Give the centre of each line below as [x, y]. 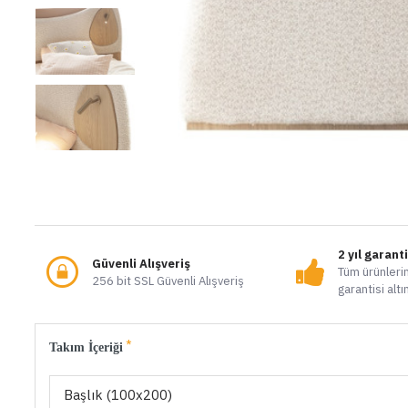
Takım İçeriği [86, 347]
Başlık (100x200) [118, 395]
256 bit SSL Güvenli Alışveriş [168, 280]
